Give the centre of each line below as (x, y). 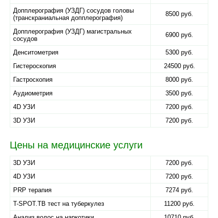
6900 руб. (179, 35)
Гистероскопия (35, 66)
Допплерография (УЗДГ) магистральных (73, 31)
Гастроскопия (33, 80)
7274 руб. (179, 190)
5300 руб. (179, 52)
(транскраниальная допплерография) (68, 18)
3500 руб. (179, 93)
